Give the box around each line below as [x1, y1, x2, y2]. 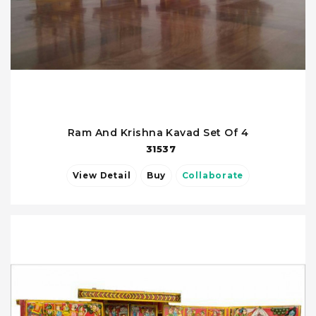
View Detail [99, 171, 131, 181]
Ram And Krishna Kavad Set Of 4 [67, 126, 249, 139]
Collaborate [181, 171, 244, 181]
